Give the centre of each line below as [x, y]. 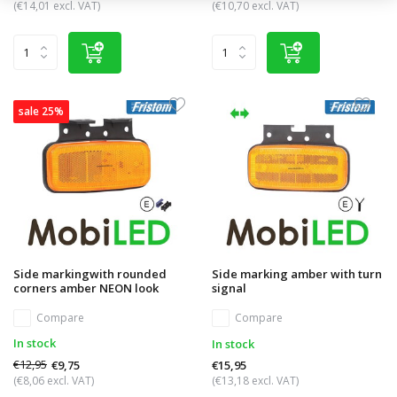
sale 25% [41, 111]
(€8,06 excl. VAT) [54, 381]
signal [229, 288]
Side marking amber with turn [297, 274]
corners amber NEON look [86, 288]
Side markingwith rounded [90, 274]
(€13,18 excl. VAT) [255, 381]
